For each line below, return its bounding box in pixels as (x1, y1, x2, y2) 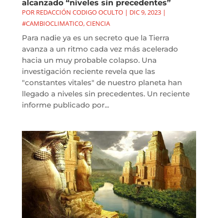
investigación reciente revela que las (21, 66, 155, 76)
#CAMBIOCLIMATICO (21, 18, 83, 28)
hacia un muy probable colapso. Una (21, 55, 157, 65)
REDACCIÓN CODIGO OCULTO (36, 7, 123, 17)
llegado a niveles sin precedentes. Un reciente (21, 89, 190, 98)
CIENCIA (86, 18, 110, 28)
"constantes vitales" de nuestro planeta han (21, 77, 182, 87)
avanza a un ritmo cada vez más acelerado (21, 44, 178, 54)
